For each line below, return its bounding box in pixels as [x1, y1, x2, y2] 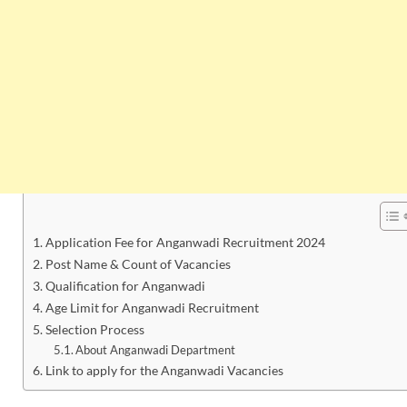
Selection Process [45, 322, 144, 338]
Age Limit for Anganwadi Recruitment [45, 300, 259, 316]
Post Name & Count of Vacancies [45, 256, 231, 273]
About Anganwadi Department [75, 342, 236, 358]
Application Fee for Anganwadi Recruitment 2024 [45, 234, 325, 251]
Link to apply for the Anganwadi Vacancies [45, 362, 283, 379]
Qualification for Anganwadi [45, 278, 205, 294]
